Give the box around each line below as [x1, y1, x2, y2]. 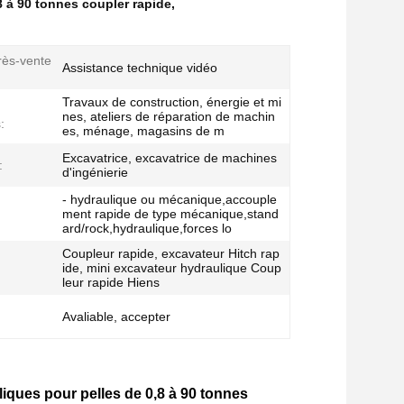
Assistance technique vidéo [62, 60, 217, 75]
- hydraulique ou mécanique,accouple [62, 192, 277, 207]
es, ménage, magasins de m [62, 124, 225, 138]
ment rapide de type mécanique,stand [62, 207, 279, 221]
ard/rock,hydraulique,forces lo [62, 221, 232, 235]
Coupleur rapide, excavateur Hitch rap [62, 246, 280, 261]
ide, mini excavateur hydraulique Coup [62, 261, 281, 275]
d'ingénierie [62, 165, 128, 179]
